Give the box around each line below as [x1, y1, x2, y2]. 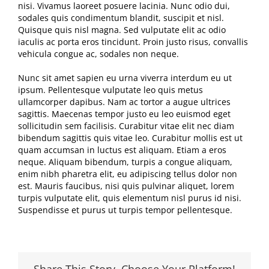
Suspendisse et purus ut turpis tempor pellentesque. [18, 204, 232, 216]
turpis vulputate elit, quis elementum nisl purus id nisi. [18, 192, 241, 204]
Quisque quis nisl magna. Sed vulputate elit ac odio [18, 24, 226, 36]
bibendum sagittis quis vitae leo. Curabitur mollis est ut [18, 132, 243, 144]
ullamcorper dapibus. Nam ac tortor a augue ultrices [18, 96, 231, 108]
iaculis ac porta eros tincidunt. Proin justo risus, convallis [18, 36, 248, 48]
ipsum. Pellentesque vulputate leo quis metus [18, 84, 203, 96]
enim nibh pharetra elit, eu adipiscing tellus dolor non [18, 168, 237, 180]
